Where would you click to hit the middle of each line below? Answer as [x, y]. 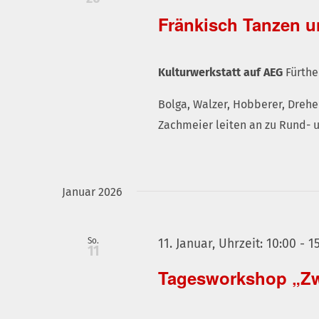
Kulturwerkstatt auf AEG [222, 73]
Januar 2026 [92, 192]
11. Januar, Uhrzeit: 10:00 [228, 244]
